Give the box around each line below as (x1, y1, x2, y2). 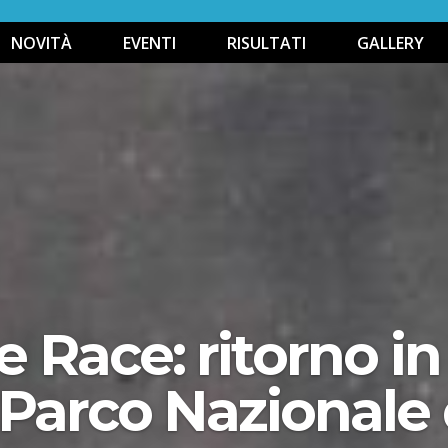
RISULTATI (227, 32, 306, 54)
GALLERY (357, 32, 424, 54)
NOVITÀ (11, 32, 72, 54)
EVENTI (123, 32, 176, 54)
